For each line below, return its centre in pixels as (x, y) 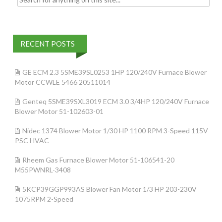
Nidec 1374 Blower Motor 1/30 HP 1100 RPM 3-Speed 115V (115, 131)
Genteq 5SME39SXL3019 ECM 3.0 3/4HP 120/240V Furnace (116, 101)
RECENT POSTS (48, 44)
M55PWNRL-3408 (43, 170)
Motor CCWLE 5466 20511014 (63, 82)
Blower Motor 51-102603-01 (59, 111)
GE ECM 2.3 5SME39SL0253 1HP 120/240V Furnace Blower (114, 72)
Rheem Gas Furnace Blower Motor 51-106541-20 (98, 160)
